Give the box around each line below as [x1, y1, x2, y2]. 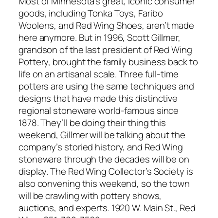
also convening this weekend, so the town [18, 177, 190, 190]
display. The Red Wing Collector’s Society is [18, 164, 193, 178]
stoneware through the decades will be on [18, 152, 189, 165]
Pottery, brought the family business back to [18, 55, 198, 68]
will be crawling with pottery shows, [18, 189, 162, 202]
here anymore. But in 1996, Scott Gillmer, [18, 31, 181, 44]
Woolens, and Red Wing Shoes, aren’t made [18, 18, 194, 32]
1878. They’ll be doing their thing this [18, 116, 166, 129]
